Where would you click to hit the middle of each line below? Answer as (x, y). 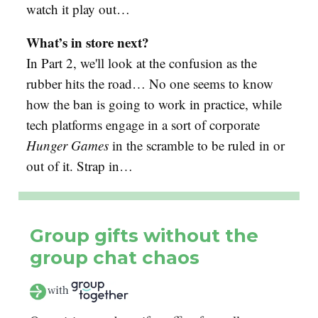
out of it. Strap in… (79, 165)
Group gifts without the (144, 235)
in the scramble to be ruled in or (197, 145)
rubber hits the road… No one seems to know (150, 83)
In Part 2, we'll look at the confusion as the (142, 62)
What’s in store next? (88, 42)
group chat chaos (115, 257)
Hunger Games (67, 145)
